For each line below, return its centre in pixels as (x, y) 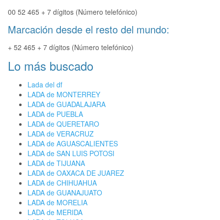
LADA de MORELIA (57, 203)
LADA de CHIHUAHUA (62, 183)
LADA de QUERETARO (63, 124)
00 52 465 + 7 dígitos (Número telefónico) (73, 12)
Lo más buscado (51, 66)
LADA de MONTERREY (64, 95)
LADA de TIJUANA (56, 163)
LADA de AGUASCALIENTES (73, 144)
